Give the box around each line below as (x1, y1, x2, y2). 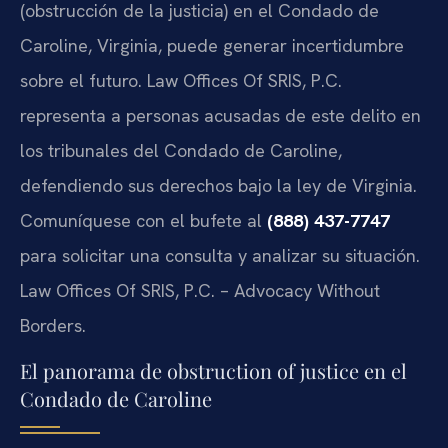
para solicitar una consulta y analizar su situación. (20, 243, 420, 267)
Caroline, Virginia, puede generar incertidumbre (20, 33, 404, 57)
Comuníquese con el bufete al (20, 208, 267, 232)
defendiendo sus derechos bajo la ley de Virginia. (20, 173, 417, 197)
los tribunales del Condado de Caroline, (20, 138, 342, 162)
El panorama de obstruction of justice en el (20, 357, 407, 385)
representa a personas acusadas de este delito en (20, 103, 421, 127)
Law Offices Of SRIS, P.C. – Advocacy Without (20, 278, 380, 302)
